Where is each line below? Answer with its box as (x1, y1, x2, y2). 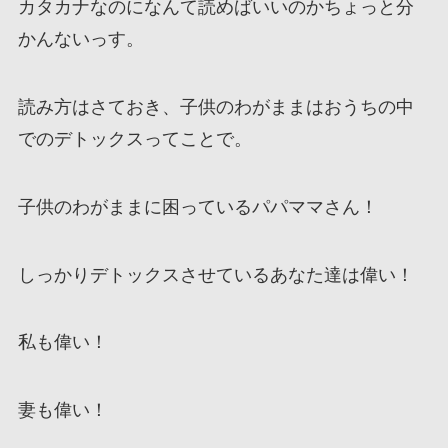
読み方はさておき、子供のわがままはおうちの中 (17, 96, 414, 117)
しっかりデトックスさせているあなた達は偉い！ (17, 264, 414, 285)
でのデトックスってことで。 (17, 128, 252, 149)
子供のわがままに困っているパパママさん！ (17, 196, 378, 217)
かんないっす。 (17, 29, 144, 50)
